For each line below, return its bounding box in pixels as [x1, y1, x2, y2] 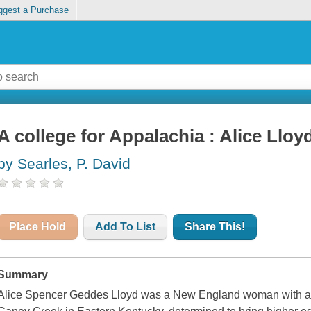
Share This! [185, 221, 246, 233]
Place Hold [9, 221, 67, 233]
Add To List [95, 221, 156, 233]
